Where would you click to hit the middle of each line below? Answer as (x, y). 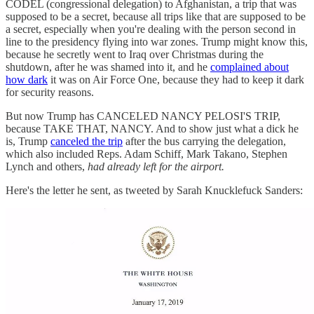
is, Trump (28, 142)
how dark (27, 80)
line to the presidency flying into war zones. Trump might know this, (157, 42)
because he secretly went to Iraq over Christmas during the (135, 55)
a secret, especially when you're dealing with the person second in (151, 29)
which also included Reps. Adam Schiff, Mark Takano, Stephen (146, 154)
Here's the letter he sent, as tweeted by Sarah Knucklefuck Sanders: (154, 191)
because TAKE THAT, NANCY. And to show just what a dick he (152, 129)
